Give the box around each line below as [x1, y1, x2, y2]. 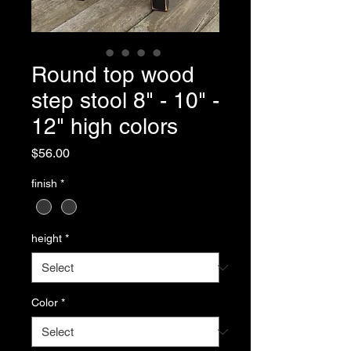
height [31, 232, 62, 245]
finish [31, 177, 57, 190]
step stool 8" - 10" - [31, 88, 219, 113]
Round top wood [31, 62, 194, 87]
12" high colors [31, 114, 178, 139]
